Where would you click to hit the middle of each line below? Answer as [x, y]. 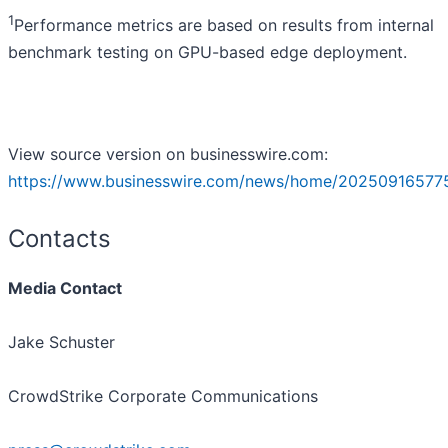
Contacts [59, 238]
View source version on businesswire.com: [168, 153]
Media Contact [65, 287]
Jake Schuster [61, 341]
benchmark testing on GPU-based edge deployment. [207, 51]
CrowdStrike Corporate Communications [163, 395]
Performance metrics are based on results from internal [224, 24]
